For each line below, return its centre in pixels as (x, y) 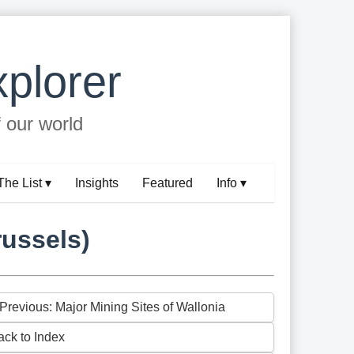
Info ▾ (232, 183)
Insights (97, 183)
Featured (168, 183)
